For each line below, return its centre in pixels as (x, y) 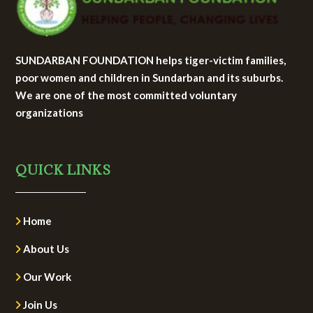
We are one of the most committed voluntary (126, 95)
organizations (50, 113)
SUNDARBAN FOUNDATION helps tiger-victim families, (151, 60)
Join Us (39, 305)
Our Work (46, 277)
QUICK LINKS (64, 170)
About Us (45, 249)
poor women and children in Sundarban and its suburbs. (150, 78)
